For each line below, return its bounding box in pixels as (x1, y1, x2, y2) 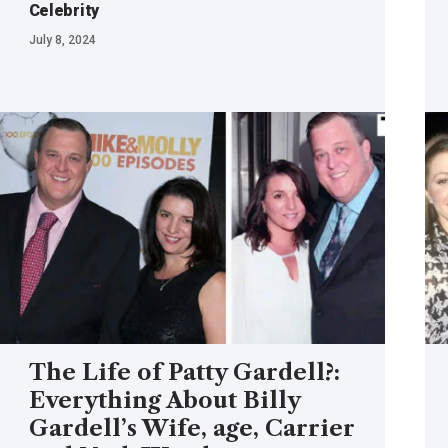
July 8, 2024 (28, 32, 96, 47)
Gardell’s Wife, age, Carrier (28, 414, 355, 442)
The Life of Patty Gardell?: (28, 358, 340, 386)
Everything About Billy (28, 386, 301, 414)
